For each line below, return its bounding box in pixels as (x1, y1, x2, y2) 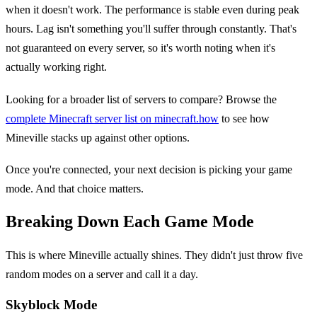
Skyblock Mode (6, 296, 97, 312)
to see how (219, 112, 270, 125)
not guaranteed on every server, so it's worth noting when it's (6, 42, 275, 54)
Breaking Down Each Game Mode (6, 212, 254, 231)
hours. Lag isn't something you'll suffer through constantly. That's (6, 23, 296, 35)
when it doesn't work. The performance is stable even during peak (6, 4, 299, 16)
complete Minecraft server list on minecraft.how (6, 112, 219, 125)
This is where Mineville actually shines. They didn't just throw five (6, 249, 303, 262)
